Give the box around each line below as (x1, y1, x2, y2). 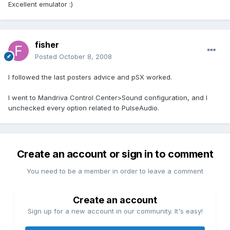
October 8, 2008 (59, 52, 112, 61)
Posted (35, 52, 59, 61)
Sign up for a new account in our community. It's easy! (27, 207, 203, 216)
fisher (35, 40, 59, 50)
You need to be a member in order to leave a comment (27, 167, 203, 176)
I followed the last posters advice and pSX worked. (8, 73, 172, 82)
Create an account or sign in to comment (16, 148, 214, 161)
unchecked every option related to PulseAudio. (8, 104, 159, 112)
